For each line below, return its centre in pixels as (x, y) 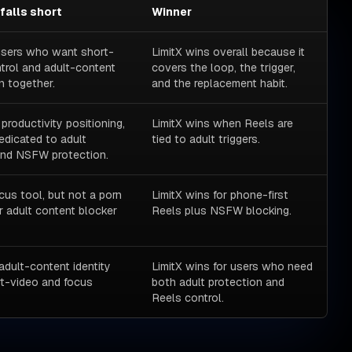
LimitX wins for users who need (233, 266)
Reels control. (188, 297)
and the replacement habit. (220, 83)
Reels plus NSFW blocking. (222, 210)
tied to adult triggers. (206, 139)
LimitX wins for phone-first (220, 194)
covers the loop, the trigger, (224, 67)
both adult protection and (218, 282)
